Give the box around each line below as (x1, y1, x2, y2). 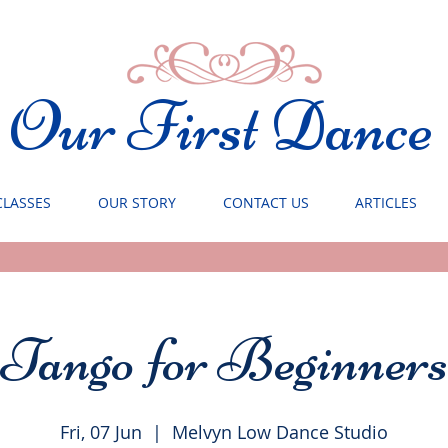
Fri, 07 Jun (60, 420, 143, 444)
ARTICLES (355, 193, 417, 212)
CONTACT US (222, 193, 309, 212)
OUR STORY (97, 193, 176, 212)
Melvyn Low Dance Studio (172, 420, 389, 444)
